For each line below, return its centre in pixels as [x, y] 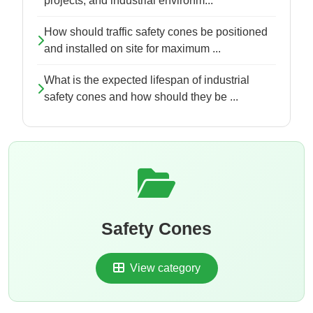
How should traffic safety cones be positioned [156, 32]
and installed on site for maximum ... [132, 49]
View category [163, 268]
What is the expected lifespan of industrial [147, 80]
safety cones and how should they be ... [141, 97]
